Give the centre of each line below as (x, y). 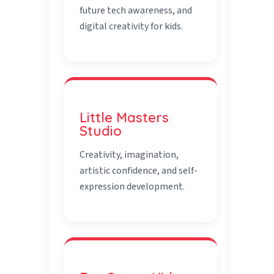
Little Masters (124, 118)
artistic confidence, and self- (139, 171)
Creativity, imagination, (129, 155)
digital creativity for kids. (131, 27)
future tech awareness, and (136, 11)
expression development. (132, 187)
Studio (101, 131)
